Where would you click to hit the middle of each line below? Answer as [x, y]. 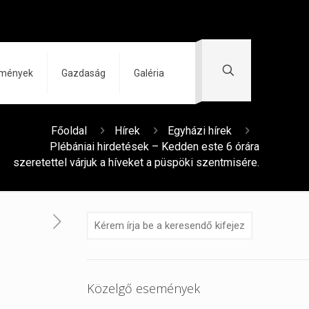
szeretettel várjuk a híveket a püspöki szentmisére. [136, 162]
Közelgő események [144, 288]
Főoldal [69, 131]
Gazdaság [83, 73]
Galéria [149, 73]
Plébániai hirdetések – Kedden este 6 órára [154, 147]
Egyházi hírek [200, 131]
